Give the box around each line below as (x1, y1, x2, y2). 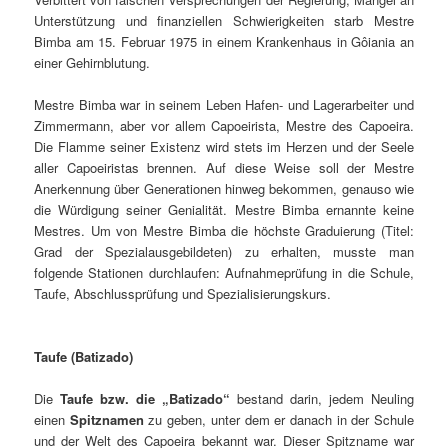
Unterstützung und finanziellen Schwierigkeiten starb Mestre (34, 10, 414, 30)
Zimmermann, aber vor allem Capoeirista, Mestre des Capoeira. (34, 116, 414, 136)
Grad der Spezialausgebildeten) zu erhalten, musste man (34, 242, 414, 262)
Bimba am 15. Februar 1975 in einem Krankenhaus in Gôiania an (34, 31, 414, 51)
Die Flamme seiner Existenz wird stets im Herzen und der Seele (34, 137, 414, 157)
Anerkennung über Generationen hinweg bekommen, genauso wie (34, 179, 414, 199)
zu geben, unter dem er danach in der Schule (143, 410, 414, 430)
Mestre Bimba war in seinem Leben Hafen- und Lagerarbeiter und (34, 95, 414, 115)
